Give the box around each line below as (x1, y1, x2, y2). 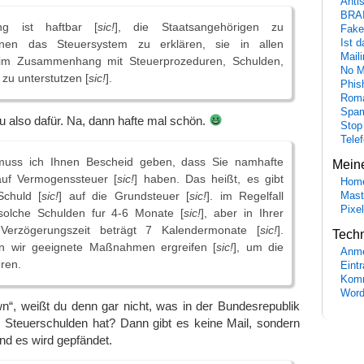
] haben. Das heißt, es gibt (134, 171, 284, 185)
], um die (233, 240, 284, 253)
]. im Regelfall (206, 188, 284, 202)
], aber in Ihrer (201, 206, 284, 219)
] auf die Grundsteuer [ (58, 188, 190, 202)
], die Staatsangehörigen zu (115, 20, 284, 34)
